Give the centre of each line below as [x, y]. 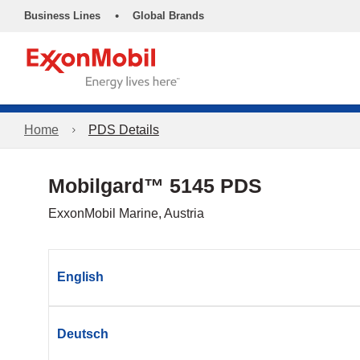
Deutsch [83, 334]
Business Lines [62, 16]
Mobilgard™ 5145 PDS [155, 186]
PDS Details [123, 130]
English [80, 277]
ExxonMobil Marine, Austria [126, 213]
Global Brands [168, 16]
